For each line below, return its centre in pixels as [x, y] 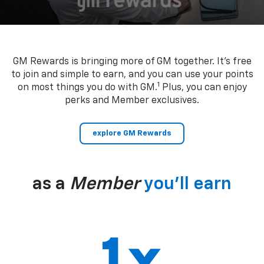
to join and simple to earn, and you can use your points [132, 75]
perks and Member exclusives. [132, 100]
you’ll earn [188, 184]
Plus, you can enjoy [203, 88]
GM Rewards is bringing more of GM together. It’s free [132, 62]
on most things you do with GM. [87, 88]
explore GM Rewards [132, 133]
